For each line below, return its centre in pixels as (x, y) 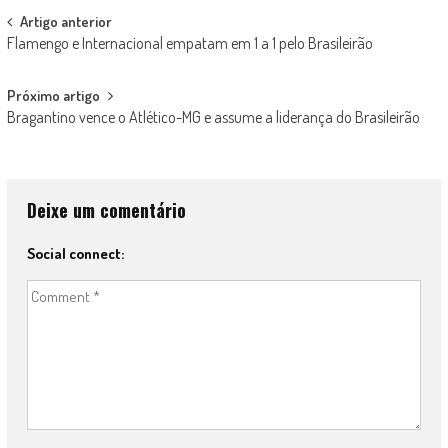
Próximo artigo (53, 95)
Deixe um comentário (106, 210)
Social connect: (75, 253)
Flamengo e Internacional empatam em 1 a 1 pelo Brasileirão (189, 43)
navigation (55, 59)
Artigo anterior (65, 21)
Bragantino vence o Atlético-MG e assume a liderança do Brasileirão (213, 117)
